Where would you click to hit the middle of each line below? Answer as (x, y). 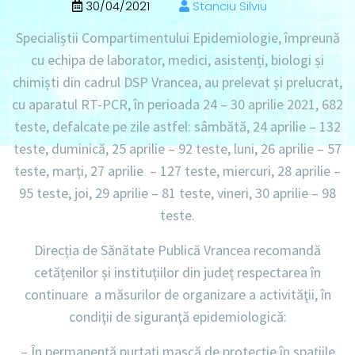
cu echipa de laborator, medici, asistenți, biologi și (177, 60)
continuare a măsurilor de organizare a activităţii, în (177, 295)
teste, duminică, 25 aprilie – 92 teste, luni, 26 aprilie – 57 (177, 149)
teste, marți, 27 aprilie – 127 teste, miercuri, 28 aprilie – (177, 171)
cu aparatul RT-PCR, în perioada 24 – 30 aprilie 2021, (167, 105)
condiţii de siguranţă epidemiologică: (177, 317)
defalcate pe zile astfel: (122, 127)
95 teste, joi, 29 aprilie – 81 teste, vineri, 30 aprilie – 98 (177, 193)
